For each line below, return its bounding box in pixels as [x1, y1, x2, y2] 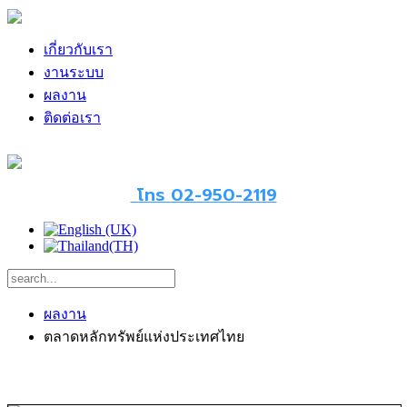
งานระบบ [44, 65, 104, 81]
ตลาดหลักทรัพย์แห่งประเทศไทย [44, 328, 244, 344]
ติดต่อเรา [44, 110, 101, 126]
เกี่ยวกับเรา [44, 42, 113, 58]
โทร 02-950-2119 [130, 182, 277, 208]
